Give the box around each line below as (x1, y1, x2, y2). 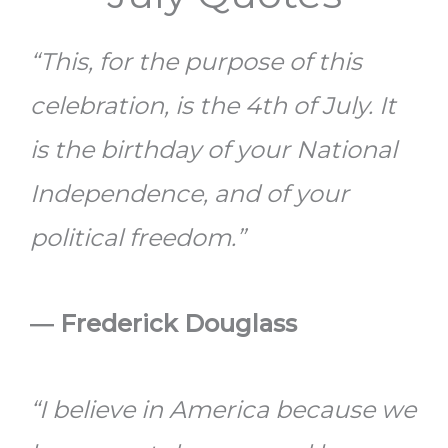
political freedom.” (30, 223, 245, 253)
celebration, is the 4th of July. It (30, 91, 396, 121)
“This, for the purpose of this (30, 47, 362, 77)
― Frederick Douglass (30, 309, 297, 339)
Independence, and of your (30, 179, 349, 209)
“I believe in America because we (30, 395, 416, 425)
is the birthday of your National (30, 135, 397, 165)
